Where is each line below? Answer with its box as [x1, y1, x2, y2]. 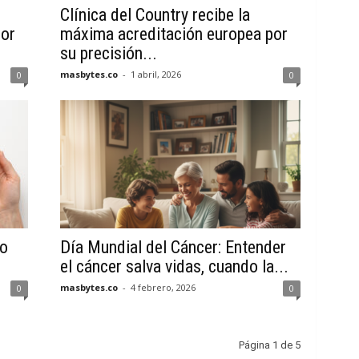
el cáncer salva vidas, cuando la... [59, 256, 288, 276]
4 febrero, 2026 [130, 281, 196, 293]
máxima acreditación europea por [59, 24, 288, 44]
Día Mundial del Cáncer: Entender [59, 237, 286, 257]
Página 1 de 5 [238, 339, 301, 351]
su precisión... [59, 43, 157, 63]
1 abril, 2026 [130, 68, 181, 80]
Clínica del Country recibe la [59, 5, 250, 25]
